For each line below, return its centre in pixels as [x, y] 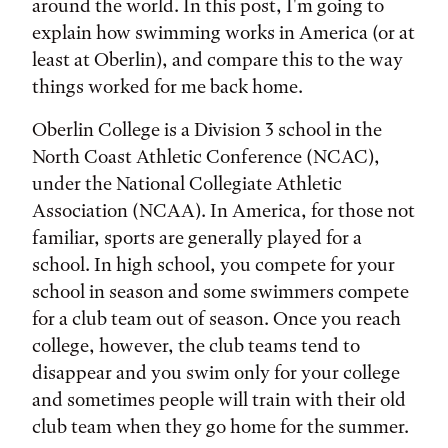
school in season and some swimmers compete [220, 291]
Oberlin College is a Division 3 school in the [207, 129]
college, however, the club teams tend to [196, 345]
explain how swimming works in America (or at [223, 32]
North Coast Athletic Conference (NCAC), [206, 156]
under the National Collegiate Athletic [187, 183]
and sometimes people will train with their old [219, 399]
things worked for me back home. [169, 86]
